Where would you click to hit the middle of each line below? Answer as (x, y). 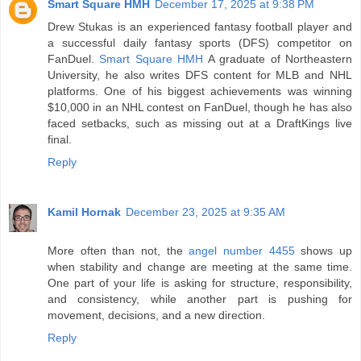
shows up (324, 250)
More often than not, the (118, 250)
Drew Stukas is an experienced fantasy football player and (200, 26)
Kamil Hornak (84, 212)
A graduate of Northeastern (278, 58)
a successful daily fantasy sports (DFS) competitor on (200, 42)
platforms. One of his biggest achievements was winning (200, 91)
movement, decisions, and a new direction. (156, 315)
